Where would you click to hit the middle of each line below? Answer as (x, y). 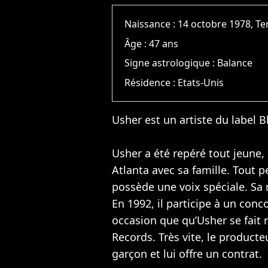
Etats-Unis (201, 82)
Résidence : (151, 82)
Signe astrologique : (171, 63)
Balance (235, 63)
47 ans (164, 43)
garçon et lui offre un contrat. (187, 253)
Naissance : (151, 24)
